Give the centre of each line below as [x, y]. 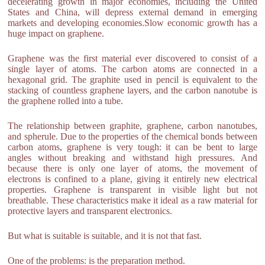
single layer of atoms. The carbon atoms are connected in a [132, 69]
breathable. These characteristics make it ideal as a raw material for [132, 200]
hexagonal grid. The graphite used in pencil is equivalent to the [132, 80]
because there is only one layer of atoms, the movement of [132, 168]
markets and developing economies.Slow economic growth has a [132, 23]
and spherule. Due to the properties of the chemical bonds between [132, 136]
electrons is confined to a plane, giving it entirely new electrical [132, 179]
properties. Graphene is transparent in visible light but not [132, 190]
